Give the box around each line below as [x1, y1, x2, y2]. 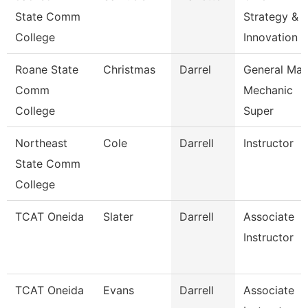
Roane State [15, 63, 78, 76]
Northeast [15, 136, 67, 150]
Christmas [103, 63, 155, 76]
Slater [103, 210, 133, 223]
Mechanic [243, 83, 293, 97]
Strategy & [243, 10, 298, 23]
